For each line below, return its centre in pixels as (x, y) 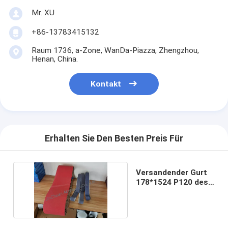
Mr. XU (43, 12)
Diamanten (156, 192)
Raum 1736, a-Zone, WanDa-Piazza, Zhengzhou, (115, 51)
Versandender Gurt (171, 172)
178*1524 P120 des (172, 182)
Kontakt (106, 84)
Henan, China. (54, 59)
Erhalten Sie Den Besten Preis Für (114, 139)
